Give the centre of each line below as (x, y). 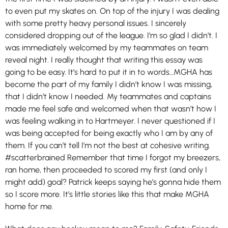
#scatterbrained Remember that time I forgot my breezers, (113, 158)
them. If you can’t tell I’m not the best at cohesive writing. (108, 145)
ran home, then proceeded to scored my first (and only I (106, 170)
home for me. (29, 206)
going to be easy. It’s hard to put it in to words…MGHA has (109, 72)
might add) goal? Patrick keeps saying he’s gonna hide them (113, 182)
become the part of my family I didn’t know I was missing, (109, 84)
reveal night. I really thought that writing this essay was (104, 60)
